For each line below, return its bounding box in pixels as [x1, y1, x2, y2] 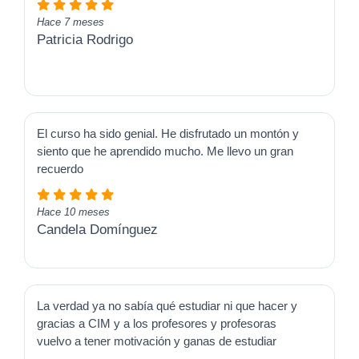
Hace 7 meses [37, 16, 104, 29]
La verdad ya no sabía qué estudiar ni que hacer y [37, 299, 297, 313]
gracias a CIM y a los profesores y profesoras [37, 317, 276, 331]
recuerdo [37, 162, 83, 176]
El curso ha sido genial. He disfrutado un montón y [37, 127, 299, 141]
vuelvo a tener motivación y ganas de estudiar [37, 334, 276, 349]
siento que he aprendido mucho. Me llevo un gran [37, 144, 293, 159]
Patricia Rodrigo [37, 32, 133, 48]
